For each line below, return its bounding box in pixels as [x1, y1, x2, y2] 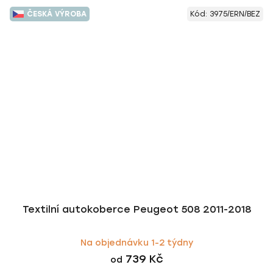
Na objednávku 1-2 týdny [80, 237, 193, 248]
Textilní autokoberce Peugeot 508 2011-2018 [22, 203, 251, 215]
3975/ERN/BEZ [210, 9, 260, 18]
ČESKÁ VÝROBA [27, 9, 87, 18]
